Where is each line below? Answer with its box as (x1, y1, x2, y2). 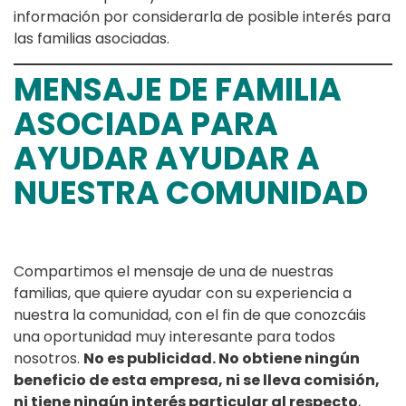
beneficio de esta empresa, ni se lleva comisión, (14, 370, 380, 391)
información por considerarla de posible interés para (14, 6, 391, 28)
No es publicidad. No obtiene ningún (83, 348, 360, 370)
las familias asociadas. (14, 28, 169, 50)
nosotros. (14, 348, 83, 370)
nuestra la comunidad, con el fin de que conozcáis (14, 304, 366, 326)
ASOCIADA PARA (14, 101, 278, 147)
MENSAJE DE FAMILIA (14, 67, 342, 112)
